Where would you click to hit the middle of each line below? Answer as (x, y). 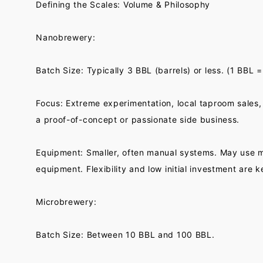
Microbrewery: (66, 202)
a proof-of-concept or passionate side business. (138, 119)
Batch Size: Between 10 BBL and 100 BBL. (125, 235)
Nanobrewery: (66, 37)
